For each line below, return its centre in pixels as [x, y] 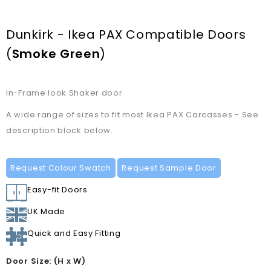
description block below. [60, 130]
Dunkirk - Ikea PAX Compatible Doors [126, 34]
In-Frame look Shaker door [64, 93]
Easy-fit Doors [57, 189]
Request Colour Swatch [61, 168]
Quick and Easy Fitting [74, 233]
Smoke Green [56, 54]
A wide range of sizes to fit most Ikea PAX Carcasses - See [132, 114]
